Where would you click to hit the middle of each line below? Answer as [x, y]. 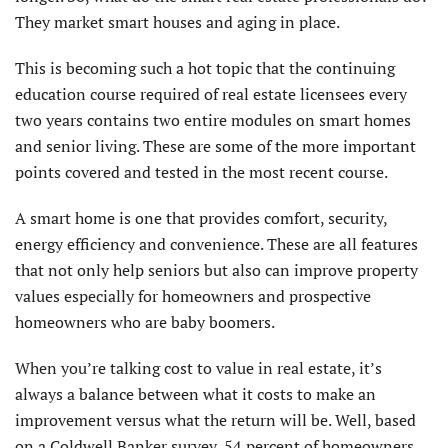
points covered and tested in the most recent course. [201, 172]
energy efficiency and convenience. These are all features [216, 244]
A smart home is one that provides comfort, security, [201, 218]
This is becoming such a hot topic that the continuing [205, 68]
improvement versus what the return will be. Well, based [215, 420]
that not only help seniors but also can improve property [216, 270]
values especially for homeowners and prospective [193, 296]
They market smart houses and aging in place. [177, 22]
